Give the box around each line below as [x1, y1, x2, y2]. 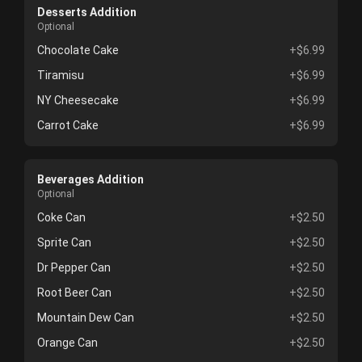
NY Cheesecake [37, 94, 119, 107]
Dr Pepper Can [37, 261, 111, 275]
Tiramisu [37, 69, 84, 82]
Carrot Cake [37, 119, 99, 133]
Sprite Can [37, 236, 91, 250]
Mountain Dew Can [37, 311, 134, 325]
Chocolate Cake [37, 44, 119, 57]
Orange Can [37, 336, 98, 350]
